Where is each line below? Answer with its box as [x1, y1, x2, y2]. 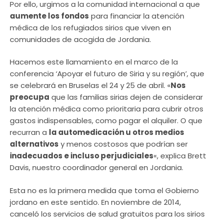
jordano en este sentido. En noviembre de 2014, [10, 197, 181, 207]
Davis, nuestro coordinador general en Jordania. [10, 162, 183, 173]
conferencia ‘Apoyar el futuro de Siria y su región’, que [10, 68, 204, 79]
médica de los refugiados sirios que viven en [10, 22, 171, 33]
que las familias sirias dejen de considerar [49, 92, 203, 103]
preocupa [10, 92, 49, 103]
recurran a [10, 127, 49, 138]
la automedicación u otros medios [49, 127, 184, 138]
